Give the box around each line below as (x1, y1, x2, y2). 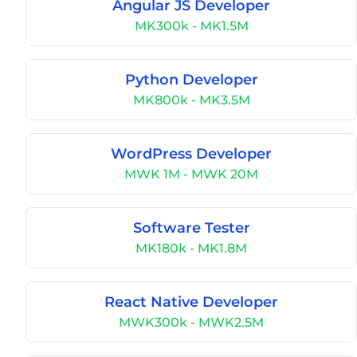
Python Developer (124, 71, 258, 88)
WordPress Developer (111, 145, 272, 163)
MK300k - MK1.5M (134, 18, 249, 33)
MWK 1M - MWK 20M (124, 167, 258, 182)
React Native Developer (104, 293, 278, 311)
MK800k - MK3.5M (132, 92, 250, 108)
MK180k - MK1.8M (135, 241, 247, 256)
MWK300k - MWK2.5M (119, 315, 264, 330)
